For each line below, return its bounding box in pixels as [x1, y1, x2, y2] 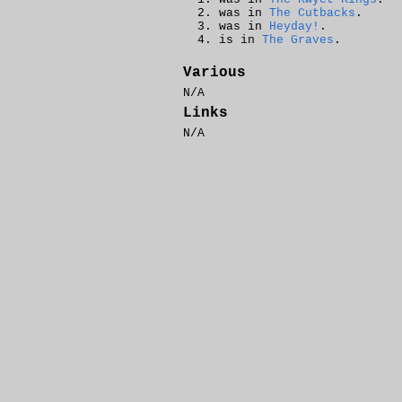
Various [183, 65, 246, 81]
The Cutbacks [269, 6, 355, 21]
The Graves [262, 33, 334, 48]
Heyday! [269, 20, 319, 34]
